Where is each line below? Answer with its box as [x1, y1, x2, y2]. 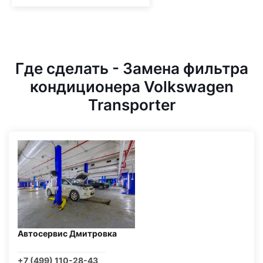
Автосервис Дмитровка [18, 228, 117, 238]
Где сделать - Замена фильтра [15, 59, 248, 77]
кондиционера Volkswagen [29, 77, 234, 96]
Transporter [87, 96, 176, 114]
